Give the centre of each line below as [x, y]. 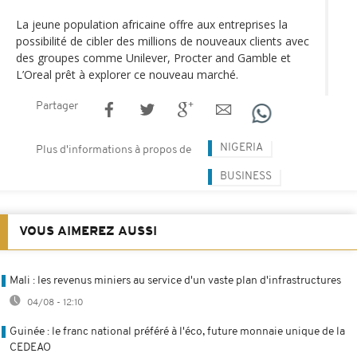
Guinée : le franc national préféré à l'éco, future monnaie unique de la [177, 331]
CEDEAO [30, 347]
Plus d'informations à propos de [114, 150]
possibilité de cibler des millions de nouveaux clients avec [163, 41]
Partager [57, 106]
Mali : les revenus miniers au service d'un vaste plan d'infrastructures [175, 280]
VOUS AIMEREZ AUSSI [88, 231]
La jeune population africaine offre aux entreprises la [152, 24]
